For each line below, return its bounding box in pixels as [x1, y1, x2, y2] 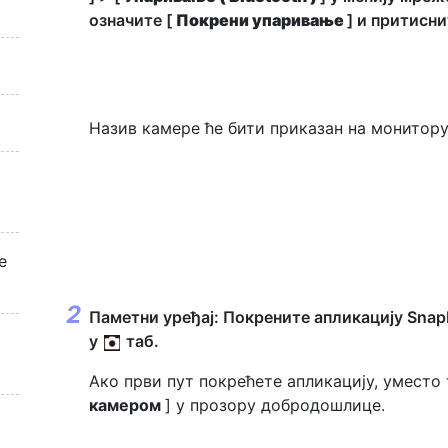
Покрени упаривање [176, 10, 347, 30]
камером [89, 394, 165, 415]
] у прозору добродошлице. [165, 394, 385, 415]
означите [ [89, 10, 176, 30]
